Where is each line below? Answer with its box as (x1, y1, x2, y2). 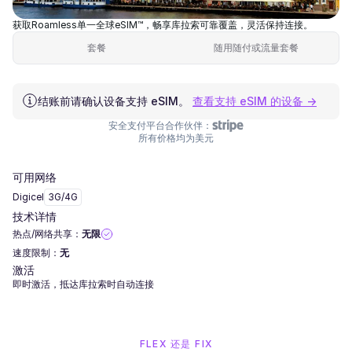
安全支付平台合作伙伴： (108, 119, 212, 131)
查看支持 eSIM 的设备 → (192, 94, 317, 108)
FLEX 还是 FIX (139, 338, 213, 350)
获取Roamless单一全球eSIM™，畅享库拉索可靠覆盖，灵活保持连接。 (13, 19, 313, 31)
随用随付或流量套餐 (213, 42, 299, 53)
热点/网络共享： (13, 228, 82, 240)
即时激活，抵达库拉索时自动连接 (13, 278, 154, 290)
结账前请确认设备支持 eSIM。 (38, 94, 189, 108)
